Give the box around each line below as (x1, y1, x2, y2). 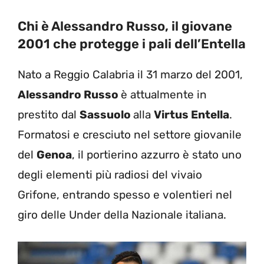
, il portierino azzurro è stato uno (72, 147, 242, 161)
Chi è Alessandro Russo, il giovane (18, 18, 232, 34)
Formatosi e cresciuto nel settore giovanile (18, 127, 242, 141)
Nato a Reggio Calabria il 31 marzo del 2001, (18, 67, 243, 81)
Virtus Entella (154, 107, 229, 121)
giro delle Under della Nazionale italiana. (18, 207, 226, 222)
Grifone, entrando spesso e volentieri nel (18, 187, 232, 202)
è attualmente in (121, 87, 207, 101)
